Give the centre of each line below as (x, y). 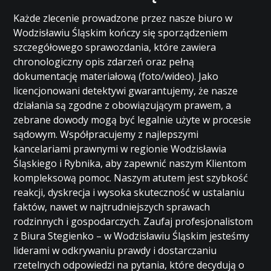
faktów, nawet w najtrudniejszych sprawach (112, 207)
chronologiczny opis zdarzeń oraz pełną (104, 62)
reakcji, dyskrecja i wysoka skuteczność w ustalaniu (129, 192)
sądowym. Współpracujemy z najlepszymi (106, 134)
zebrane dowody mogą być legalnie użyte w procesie (132, 120)
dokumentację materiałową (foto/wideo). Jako (116, 76)
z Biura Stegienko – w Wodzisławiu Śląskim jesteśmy (132, 236)
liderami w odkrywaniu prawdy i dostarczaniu (115, 250)
